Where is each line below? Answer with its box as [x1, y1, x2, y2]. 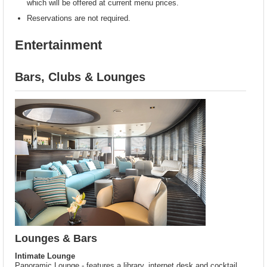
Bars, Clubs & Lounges [15, 70, 146, 83]
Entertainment [15, 38, 103, 53]
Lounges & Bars [15, 232, 98, 245]
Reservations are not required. [27, 14, 131, 23]
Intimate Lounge [15, 252, 76, 261]
